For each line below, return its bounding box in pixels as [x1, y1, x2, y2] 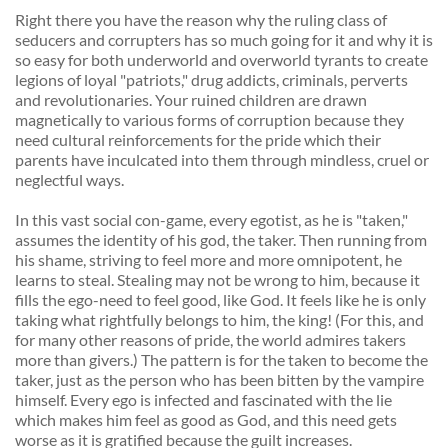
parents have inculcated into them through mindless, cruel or [15, 150, 429, 170]
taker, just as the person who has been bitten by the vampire [15, 370, 424, 390]
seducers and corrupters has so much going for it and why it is [15, 30, 433, 50]
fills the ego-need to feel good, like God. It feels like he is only [15, 290, 426, 310]
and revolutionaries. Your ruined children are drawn [15, 90, 367, 110]
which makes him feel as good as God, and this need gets [15, 410, 397, 430]
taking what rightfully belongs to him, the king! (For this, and [15, 310, 424, 330]
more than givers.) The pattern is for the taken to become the [15, 350, 428, 370]
